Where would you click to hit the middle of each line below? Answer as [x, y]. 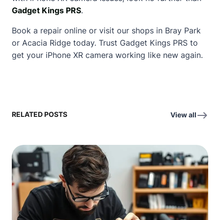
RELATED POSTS [40, 114]
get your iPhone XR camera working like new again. [107, 55]
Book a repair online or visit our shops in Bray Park [106, 30]
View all [183, 114]
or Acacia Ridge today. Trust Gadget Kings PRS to [105, 42]
